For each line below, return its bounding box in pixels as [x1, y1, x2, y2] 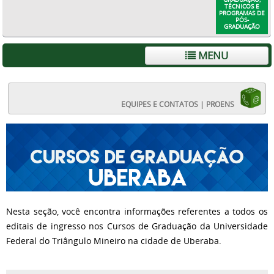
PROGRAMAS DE [219, 9, 265, 17]
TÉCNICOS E [224, 2, 260, 10]
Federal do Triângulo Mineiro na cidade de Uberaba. [6, 234, 221, 246]
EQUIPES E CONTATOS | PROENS [121, 98, 240, 109]
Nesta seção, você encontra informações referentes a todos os [6, 205, 268, 217]
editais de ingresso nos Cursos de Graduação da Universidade [6, 220, 268, 232]
